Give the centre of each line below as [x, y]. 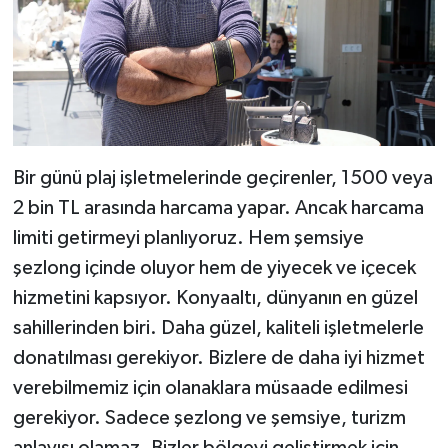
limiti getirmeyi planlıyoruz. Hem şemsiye [188, 238]
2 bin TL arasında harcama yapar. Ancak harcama [218, 208]
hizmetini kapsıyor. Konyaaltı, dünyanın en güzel [215, 298]
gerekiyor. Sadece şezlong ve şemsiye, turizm [209, 418]
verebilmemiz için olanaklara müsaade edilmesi [210, 388]
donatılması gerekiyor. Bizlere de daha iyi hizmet [218, 358]
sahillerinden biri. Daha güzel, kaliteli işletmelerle [218, 328]
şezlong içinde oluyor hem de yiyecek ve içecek [214, 268]
